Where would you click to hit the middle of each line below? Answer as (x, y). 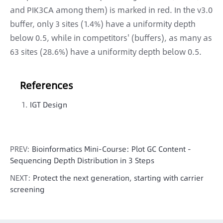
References (47, 85)
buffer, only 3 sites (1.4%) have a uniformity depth (103, 24)
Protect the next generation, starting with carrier (118, 178)
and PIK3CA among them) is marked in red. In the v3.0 (111, 10)
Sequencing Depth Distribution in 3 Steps (82, 160)
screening (27, 189)
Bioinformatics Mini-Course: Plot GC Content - (111, 149)
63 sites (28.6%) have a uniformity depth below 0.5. (106, 52)
